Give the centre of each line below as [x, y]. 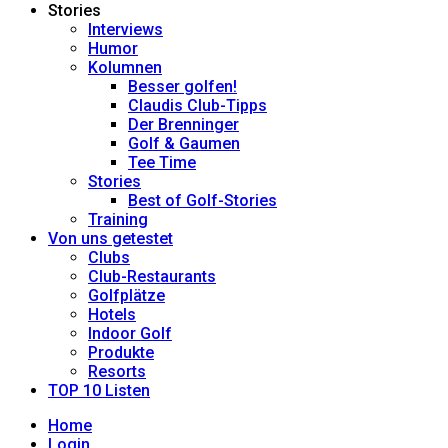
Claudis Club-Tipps [197, 106]
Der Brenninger [183, 125]
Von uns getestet [110, 239]
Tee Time [162, 163]
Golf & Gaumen [184, 144]
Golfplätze [126, 296]
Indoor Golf [130, 334]
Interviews [125, 30]
